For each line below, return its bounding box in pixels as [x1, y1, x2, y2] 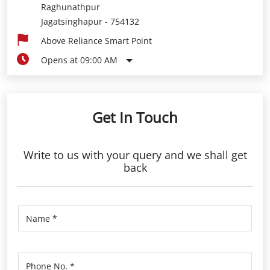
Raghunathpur [41, 1, 100, 13]
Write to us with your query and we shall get [23, 148, 247, 162]
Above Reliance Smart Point [41, 35, 152, 46]
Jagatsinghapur [41, 16, 102, 27]
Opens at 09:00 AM [41, 54, 118, 66]
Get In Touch [92, 107, 178, 127]
